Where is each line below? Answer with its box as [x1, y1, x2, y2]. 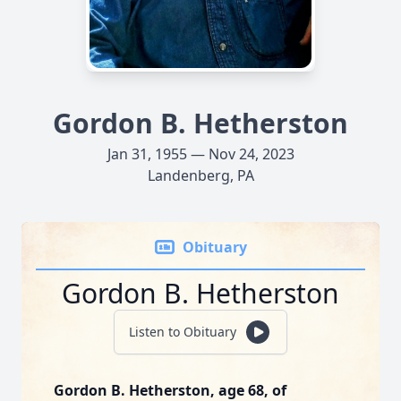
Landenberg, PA [147, 166, 254, 185]
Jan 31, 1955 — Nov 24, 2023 [107, 144, 294, 164]
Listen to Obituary [129, 323, 236, 340]
